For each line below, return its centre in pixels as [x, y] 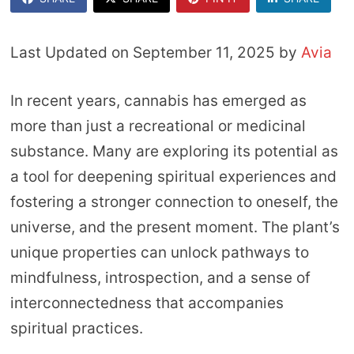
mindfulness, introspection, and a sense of [160, 277]
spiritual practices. [76, 328]
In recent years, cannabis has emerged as [158, 100]
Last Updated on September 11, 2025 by [155, 53]
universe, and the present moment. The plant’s [175, 227]
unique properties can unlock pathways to [159, 252]
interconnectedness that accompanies [147, 303]
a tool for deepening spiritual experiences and [173, 176]
